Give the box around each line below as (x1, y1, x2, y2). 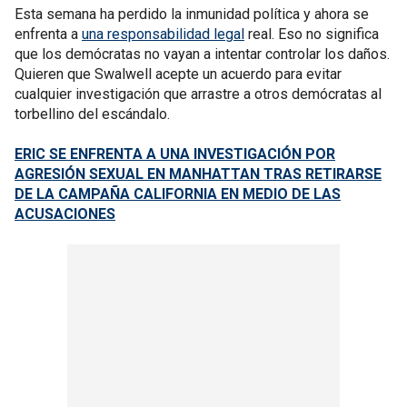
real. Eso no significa (244, 25, 379, 43)
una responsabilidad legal (82, 25, 244, 43)
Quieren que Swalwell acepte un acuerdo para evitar (15, 65, 342, 83)
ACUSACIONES (15, 205, 115, 223)
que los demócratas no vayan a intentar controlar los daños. (15, 45, 390, 63)
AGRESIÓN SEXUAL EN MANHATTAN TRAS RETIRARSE (15, 165, 382, 183)
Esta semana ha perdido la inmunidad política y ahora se (15, 5, 369, 23)
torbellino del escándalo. (15, 105, 170, 123)
